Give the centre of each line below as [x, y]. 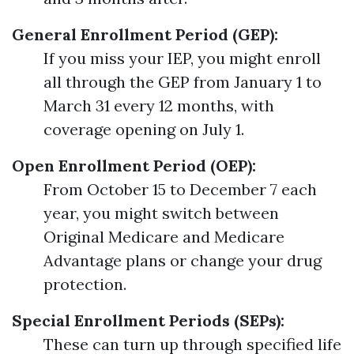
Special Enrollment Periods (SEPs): [148, 320]
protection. [85, 284]
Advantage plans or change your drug [183, 260]
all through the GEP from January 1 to [183, 82]
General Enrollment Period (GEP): [145, 34]
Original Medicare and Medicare [164, 237]
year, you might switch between [161, 213]
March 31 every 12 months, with [159, 105]
